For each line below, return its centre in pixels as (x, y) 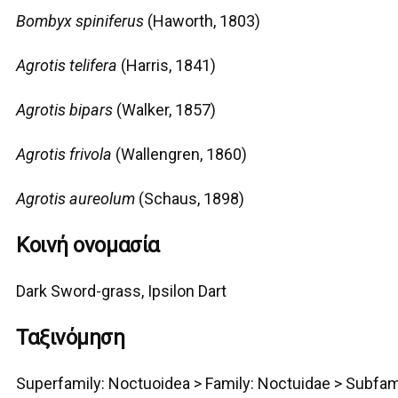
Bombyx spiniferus (80, 21)
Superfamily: (61, 384)
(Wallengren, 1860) (180, 155)
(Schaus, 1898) (190, 199)
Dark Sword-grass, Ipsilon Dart (122, 291)
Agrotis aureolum (76, 199)
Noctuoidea (150, 384)
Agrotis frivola (64, 155)
